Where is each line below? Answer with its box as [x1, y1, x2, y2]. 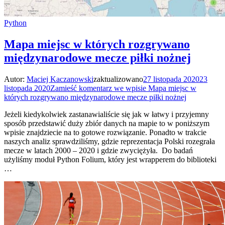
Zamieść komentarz [50, 83, 112, 92]
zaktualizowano [93, 74, 143, 83]
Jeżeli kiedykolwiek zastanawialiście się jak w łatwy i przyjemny [4, 109, 209, 119]
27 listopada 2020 [143, 74, 199, 83]
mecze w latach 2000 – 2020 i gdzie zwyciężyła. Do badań [4, 146, 193, 155]
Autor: [4, 74, 27, 83]
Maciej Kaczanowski [27, 74, 93, 83]
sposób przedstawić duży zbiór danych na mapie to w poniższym [4, 119, 209, 128]
